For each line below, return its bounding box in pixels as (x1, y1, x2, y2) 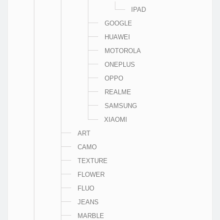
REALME (105, 88, 131, 96)
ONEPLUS (105, 60, 135, 68)
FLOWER (78, 170, 105, 178)
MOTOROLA (105, 47, 141, 55)
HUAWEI (105, 33, 130, 41)
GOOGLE (105, 19, 132, 27)
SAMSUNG (105, 102, 137, 110)
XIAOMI (104, 115, 127, 123)
